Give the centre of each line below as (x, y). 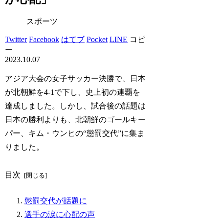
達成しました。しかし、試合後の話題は (76, 106)
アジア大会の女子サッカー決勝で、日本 (76, 78)
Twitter (16, 39)
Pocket (97, 39)
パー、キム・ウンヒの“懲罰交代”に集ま (75, 133)
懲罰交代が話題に (56, 201)
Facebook (44, 39)
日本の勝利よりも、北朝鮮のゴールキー (76, 119)
